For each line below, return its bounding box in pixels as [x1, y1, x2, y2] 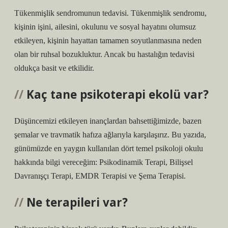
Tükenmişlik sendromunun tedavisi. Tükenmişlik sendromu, [14, 9, 207, 17]
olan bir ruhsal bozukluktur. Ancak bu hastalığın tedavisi [14, 50, 194, 59]
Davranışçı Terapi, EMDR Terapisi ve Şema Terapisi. [14, 172, 186, 180]
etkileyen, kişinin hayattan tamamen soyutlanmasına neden [14, 36, 202, 45]
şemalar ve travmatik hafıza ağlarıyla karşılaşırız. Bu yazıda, [14, 130, 206, 139]
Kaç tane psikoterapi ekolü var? [26, 87, 209, 102]
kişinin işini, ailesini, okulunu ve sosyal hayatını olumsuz [14, 22, 196, 31]
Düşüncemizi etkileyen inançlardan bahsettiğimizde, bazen [14, 117, 202, 125]
